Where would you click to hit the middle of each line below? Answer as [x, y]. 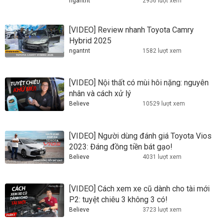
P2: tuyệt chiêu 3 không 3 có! [118, 200]
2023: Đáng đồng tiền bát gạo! [121, 147]
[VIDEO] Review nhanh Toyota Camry [131, 30]
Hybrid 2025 [90, 40]
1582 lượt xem [162, 51]
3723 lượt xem [162, 210]
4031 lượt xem [162, 157]
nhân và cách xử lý [100, 94]
